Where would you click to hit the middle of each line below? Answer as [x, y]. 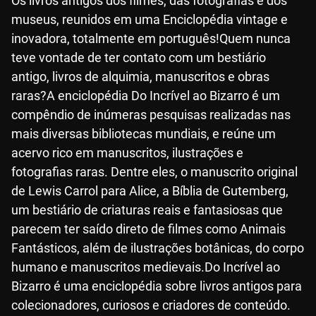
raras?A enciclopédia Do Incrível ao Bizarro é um [146, 96]
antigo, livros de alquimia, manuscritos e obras [140, 77]
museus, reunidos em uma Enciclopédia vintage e [150, 19]
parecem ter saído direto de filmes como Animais [148, 229]
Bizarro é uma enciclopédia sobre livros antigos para [157, 286]
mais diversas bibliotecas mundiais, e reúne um [144, 134]
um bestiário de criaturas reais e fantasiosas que [147, 210]
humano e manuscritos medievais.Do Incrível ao [146, 267]
